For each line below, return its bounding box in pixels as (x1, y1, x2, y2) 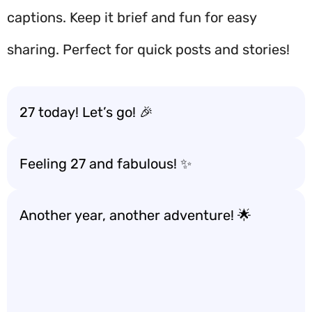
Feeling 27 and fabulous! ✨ (19, 155, 192, 172)
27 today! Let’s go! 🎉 (19, 104, 153, 120)
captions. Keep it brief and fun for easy (7, 9, 256, 26)
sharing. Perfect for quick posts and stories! (7, 41, 290, 58)
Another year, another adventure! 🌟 (19, 207, 251, 224)
